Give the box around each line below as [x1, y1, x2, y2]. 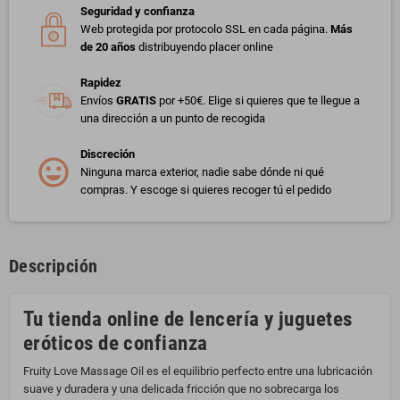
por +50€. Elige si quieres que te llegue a [156, 94, 360, 108]
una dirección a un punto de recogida [80, 112, 265, 126]
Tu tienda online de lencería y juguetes [23, 307, 353, 332]
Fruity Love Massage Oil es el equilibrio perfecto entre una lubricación [23, 364, 372, 379]
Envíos [80, 94, 116, 108]
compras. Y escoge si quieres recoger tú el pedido [80, 183, 331, 197]
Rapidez [80, 76, 121, 90]
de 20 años [80, 40, 138, 54]
